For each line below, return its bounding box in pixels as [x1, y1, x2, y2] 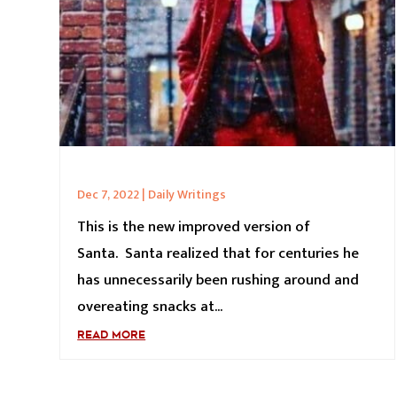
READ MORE [77, 327, 146, 342]
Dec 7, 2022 [77, 183, 140, 205]
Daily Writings [148, 183, 227, 205]
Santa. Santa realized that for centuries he [77, 240, 360, 266]
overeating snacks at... [77, 293, 223, 319]
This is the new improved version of [77, 214, 311, 239]
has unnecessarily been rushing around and [77, 267, 360, 292]
